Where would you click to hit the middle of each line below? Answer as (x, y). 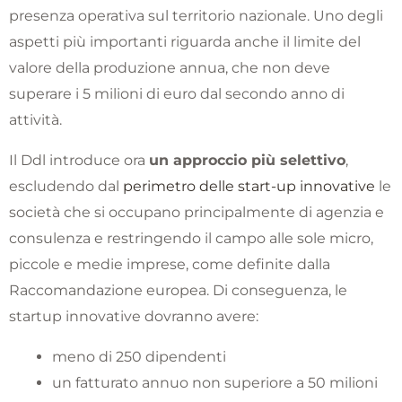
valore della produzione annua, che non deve (170, 67)
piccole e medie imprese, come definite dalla (170, 264)
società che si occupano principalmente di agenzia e (197, 212)
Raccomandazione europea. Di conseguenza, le (178, 290)
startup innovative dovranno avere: (134, 316)
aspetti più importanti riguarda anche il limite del (185, 41)
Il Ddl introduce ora (79, 160)
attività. (35, 119)
